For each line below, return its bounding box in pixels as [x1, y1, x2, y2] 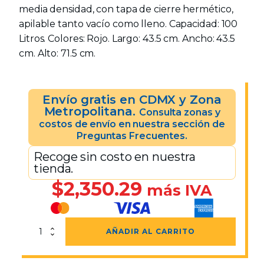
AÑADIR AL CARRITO [106, 226, 195, 236]
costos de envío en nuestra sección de [39, 118, 225, 130]
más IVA [147, 180, 212, 199]
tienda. [34, 161, 74, 176]
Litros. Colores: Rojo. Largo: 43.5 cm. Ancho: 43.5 [19, 32, 235, 44]
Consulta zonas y [139, 106, 220, 118]
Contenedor [28, 223, 68, 232]
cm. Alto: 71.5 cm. [19, 47, 96, 59]
